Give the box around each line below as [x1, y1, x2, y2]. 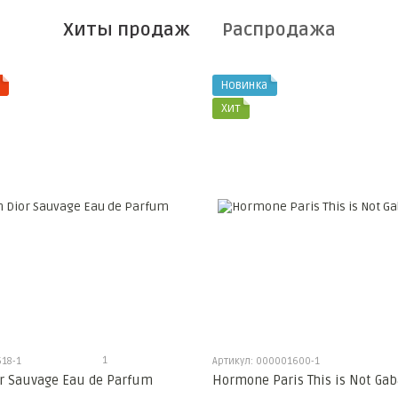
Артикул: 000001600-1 [212, 355, 320, 368]
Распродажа [221, 19, 336, 41]
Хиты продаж [62, 19, 190, 41]
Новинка [221, 77, 267, 92]
